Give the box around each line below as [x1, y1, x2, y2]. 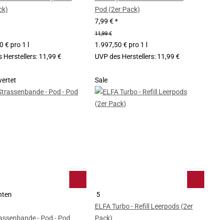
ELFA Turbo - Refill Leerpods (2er [94, 202, 193, 210]
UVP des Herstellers [94, 53, 154, 61]
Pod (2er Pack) [94, 5, 140, 14]
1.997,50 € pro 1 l [94, 41, 147, 49]
